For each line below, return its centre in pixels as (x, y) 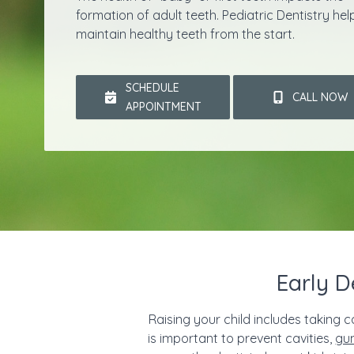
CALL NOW (320, 97)
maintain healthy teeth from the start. (185, 34)
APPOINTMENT (163, 107)
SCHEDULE (152, 88)
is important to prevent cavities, (242, 338)
